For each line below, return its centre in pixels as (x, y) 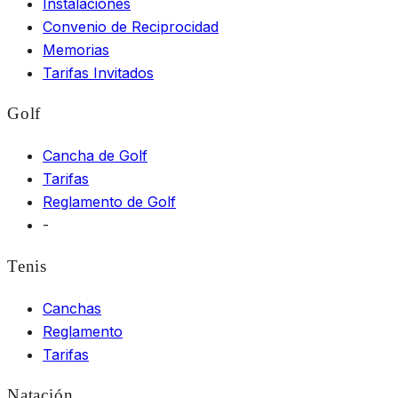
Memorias (76, 49)
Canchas (72, 308)
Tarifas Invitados (98, 72)
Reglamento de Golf (109, 202)
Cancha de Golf (95, 156)
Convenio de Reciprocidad (131, 26)
